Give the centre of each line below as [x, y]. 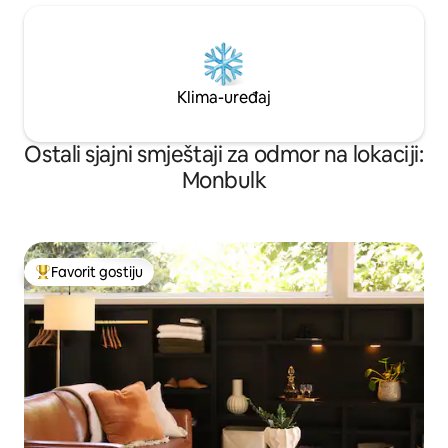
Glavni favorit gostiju [102, 280]
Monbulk [224, 180]
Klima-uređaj [224, 97]
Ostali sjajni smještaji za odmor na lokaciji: [224, 154]
